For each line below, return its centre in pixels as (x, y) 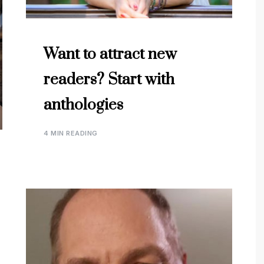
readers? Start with (109, 80)
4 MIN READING (71, 133)
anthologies (83, 105)
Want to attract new (110, 55)
